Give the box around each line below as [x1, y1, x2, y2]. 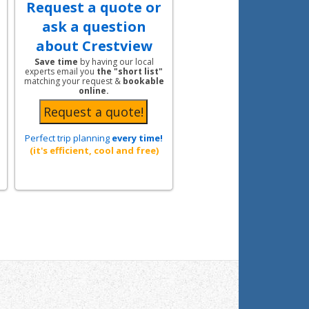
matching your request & [23, 75, 123, 88]
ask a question [41, 17, 146, 37]
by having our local [77, 56, 154, 68]
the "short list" [97, 66, 163, 78]
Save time [34, 56, 78, 68]
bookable [122, 75, 164, 88]
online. [79, 85, 109, 97]
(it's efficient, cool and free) [29, 144, 159, 157]
